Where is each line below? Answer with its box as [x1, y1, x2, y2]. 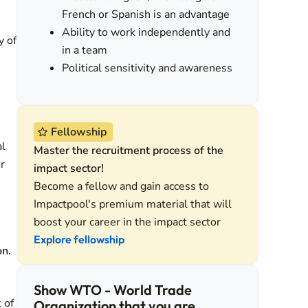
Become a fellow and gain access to [34, 179, 209, 194]
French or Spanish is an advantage [62, 7, 230, 22]
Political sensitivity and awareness [62, 60, 233, 76]
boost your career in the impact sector [34, 214, 221, 230]
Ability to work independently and [62, 25, 231, 40]
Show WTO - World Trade [34, 281, 192, 298]
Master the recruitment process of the [34, 143, 223, 158]
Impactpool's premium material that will [34, 197, 232, 212]
